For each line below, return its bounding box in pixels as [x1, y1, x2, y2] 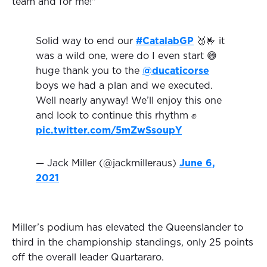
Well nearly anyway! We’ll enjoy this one [36, 96, 222, 106]
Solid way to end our [36, 36, 136, 46]
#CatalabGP [136, 36, 194, 46]
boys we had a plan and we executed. [36, 81, 213, 91]
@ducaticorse [142, 66, 209, 76]
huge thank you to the [36, 66, 142, 76]
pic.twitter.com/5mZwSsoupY [36, 126, 182, 136]
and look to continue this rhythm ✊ [36, 111, 197, 121]
